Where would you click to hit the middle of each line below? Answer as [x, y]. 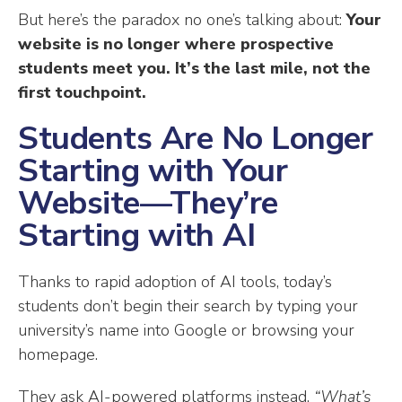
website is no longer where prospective [176, 44]
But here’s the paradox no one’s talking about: [182, 20]
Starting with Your [153, 171]
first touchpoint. [82, 93]
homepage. [58, 355]
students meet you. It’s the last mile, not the [194, 69]
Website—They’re [148, 204]
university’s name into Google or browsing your [186, 331]
